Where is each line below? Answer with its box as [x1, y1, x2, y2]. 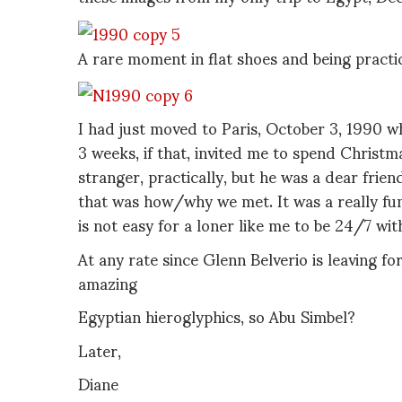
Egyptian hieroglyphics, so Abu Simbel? [78, 292, 355, 340]
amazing [78, 258, 137, 306]
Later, [78, 325, 121, 373]
